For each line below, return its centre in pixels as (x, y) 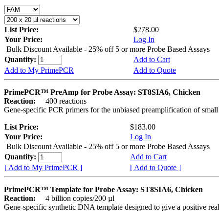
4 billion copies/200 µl (76, 198)
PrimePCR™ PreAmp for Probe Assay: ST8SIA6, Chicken (102, 92)
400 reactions (62, 101)
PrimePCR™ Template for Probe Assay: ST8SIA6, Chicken (103, 189)
